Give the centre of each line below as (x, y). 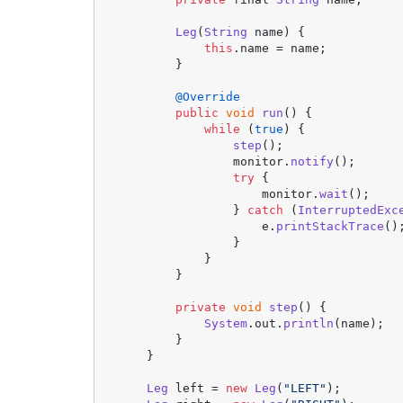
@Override (208, 96)
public (197, 112)
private (201, 307)
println (309, 323)
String (226, 31)
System (226, 323)
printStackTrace (331, 226)
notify (313, 161)
